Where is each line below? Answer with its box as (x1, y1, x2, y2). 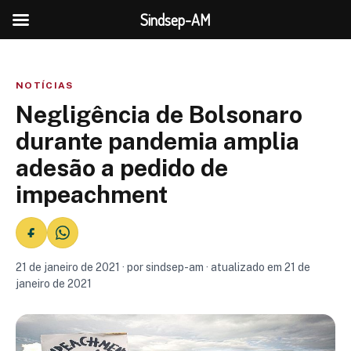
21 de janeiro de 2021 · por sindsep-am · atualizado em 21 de (16, 261, 310, 273)
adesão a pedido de (16, 154, 228, 182)
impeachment (16, 180, 168, 208)
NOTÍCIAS (16, 80, 74, 91)
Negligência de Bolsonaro (16, 100, 302, 128)
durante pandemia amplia (16, 127, 299, 155)
